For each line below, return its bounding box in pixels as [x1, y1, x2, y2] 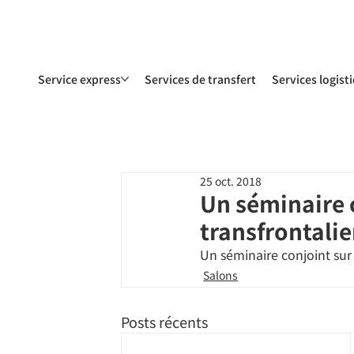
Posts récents [121, 311, 209, 332]
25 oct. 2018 [200, 172, 262, 189]
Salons [203, 266, 239, 283]
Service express [37, 70, 121, 87]
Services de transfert [144, 70, 256, 87]
